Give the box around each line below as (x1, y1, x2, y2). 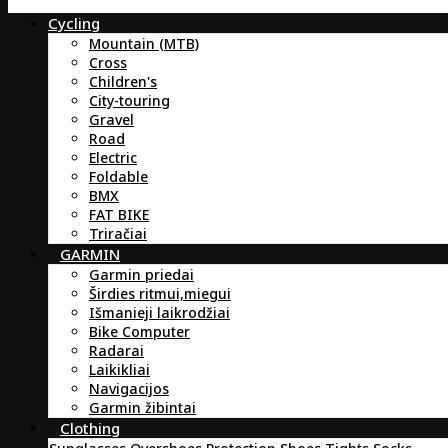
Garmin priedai (89, 265, 194, 285)
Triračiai (89, 224, 147, 244)
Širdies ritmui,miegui (89, 284, 231, 304)
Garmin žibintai (89, 398, 196, 418)
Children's (89, 72, 157, 92)
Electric (89, 148, 137, 168)
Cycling (48, 13, 100, 34)
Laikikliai (89, 360, 150, 380)
